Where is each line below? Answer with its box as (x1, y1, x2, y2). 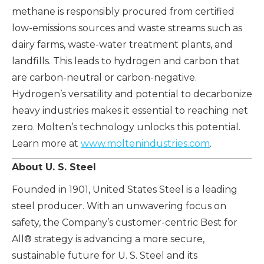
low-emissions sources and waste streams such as (12, 22, 242, 34)
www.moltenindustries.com (81, 138, 210, 150)
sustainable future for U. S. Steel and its (12, 250, 197, 262)
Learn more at (12, 138, 81, 150)
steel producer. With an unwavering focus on (12, 200, 226, 212)
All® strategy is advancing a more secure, (12, 233, 204, 245)
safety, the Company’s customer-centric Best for (12, 217, 237, 229)
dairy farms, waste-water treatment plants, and (12, 39, 233, 51)
